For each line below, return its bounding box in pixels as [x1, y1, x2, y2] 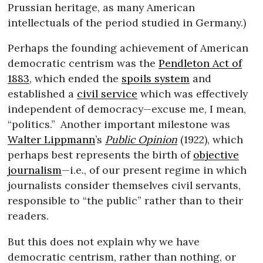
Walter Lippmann [8, 133, 96, 147]
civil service [77, 87, 138, 101]
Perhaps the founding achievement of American [8, 41, 249, 55]
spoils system [122, 72, 190, 86]
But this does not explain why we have [8, 235, 200, 249]
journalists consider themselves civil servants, [8, 178, 241, 193]
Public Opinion [105, 133, 178, 147]
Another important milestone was [57, 117, 230, 131]
